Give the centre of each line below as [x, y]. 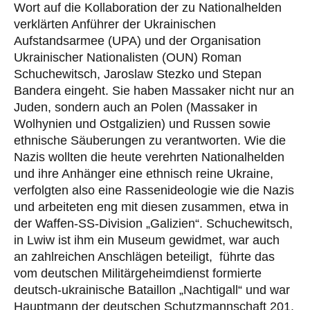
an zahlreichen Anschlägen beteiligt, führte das [144, 256]
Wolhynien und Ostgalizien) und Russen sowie [142, 124]
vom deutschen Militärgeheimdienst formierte [138, 273]
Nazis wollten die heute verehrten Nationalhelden [149, 157]
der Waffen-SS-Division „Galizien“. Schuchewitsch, [153, 223]
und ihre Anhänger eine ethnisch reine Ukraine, [144, 173]
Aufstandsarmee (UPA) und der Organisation [137, 40]
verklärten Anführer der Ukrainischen [115, 24]
